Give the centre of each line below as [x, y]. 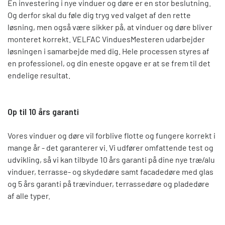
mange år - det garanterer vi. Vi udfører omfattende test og [110, 147]
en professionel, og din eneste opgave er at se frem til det [109, 63]
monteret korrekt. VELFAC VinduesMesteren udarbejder [106, 39]
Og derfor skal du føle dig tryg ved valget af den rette [99, 15]
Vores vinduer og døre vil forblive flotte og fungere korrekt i [111, 135]
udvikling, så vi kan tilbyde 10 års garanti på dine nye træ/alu [111, 159]
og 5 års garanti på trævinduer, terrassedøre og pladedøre [108, 183]
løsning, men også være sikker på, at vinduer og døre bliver [110, 27]
